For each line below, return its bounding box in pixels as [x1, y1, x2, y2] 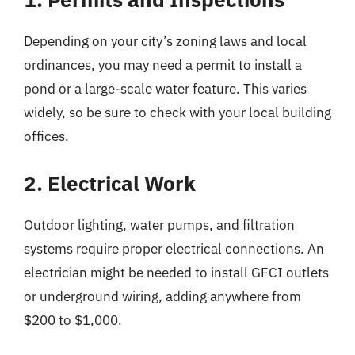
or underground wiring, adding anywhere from [24, 287, 301, 305]
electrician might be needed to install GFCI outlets [24, 263, 329, 281]
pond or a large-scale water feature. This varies [24, 80, 307, 97]
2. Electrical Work [24, 169, 196, 197]
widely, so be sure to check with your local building [24, 104, 331, 121]
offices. [24, 128, 69, 145]
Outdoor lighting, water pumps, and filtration [24, 216, 295, 234]
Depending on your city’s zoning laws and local [24, 32, 307, 50]
